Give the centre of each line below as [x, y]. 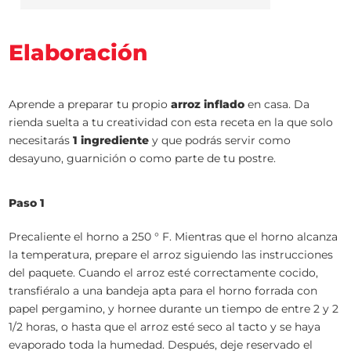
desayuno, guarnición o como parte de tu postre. [143, 158]
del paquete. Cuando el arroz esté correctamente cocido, [164, 273]
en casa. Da [277, 104]
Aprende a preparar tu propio [90, 104]
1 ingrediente [111, 140]
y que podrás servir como [220, 140]
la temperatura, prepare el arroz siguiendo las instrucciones [171, 255]
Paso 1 [27, 203]
